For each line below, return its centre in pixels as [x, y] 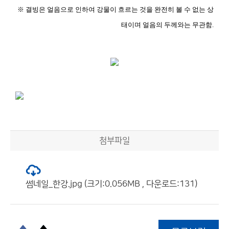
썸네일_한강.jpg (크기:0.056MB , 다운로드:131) [111, 184]
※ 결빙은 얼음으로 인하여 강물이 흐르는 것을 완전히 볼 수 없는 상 [116, 9]
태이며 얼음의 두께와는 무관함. [167, 25]
